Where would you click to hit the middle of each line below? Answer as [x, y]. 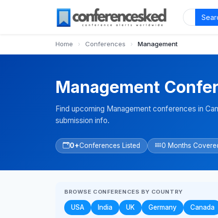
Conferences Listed [110, 145]
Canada [202, 207]
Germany [163, 207]
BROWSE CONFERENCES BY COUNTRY [124, 191]
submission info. [82, 120]
